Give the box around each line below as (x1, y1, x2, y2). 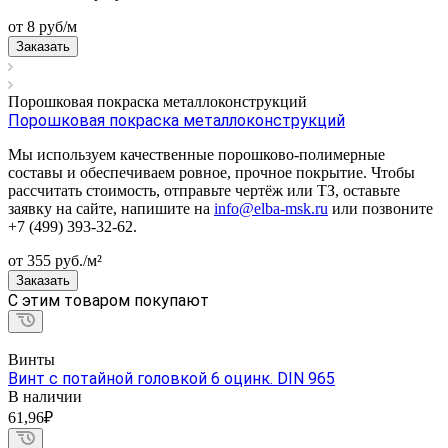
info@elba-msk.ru (214, 199, 328, 217)
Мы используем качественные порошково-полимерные (8, 145, 385, 163)
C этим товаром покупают (8, 290, 209, 310)
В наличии (8, 387, 82, 405)
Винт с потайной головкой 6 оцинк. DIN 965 (8, 368, 335, 388)
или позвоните (328, 199, 433, 217)
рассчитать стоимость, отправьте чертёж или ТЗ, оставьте (8, 181, 400, 199)
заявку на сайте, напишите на (8, 199, 214, 217)
